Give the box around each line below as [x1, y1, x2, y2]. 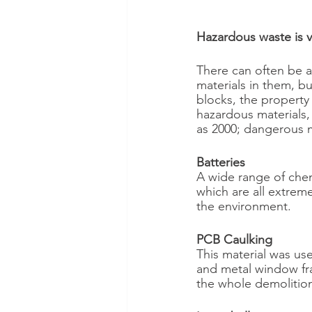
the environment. [196, 198, 291, 214]
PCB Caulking [196, 231, 272, 247]
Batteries [196, 154, 245, 170]
